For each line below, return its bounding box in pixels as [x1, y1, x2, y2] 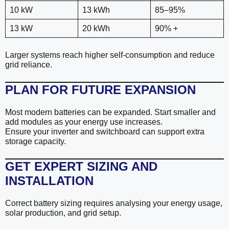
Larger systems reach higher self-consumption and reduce [5, 51, 215, 60]
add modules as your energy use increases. [5, 118, 163, 127]
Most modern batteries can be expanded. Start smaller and [5, 108, 216, 117]
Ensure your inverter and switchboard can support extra [5, 127, 204, 136]
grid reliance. [5, 60, 52, 70]
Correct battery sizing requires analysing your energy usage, [5, 199, 222, 208]
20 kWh [82, 24, 110, 33]
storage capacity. [5, 137, 66, 146]
